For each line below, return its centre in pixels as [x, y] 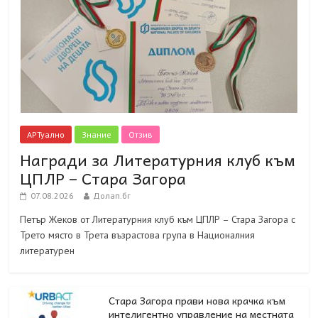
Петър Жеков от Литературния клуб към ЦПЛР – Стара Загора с [158, 219]
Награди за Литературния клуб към [158, 159]
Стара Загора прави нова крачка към [197, 300]
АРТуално [46, 134]
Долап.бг [112, 195]
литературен [48, 250]
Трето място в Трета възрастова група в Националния [138, 235]
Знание [97, 134]
